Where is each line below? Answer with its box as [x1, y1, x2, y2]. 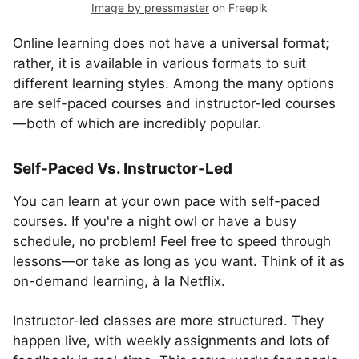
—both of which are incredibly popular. [13, 115, 261, 131]
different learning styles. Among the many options [13, 75, 334, 91]
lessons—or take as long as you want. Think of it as [13, 253, 345, 269]
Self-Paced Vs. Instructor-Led [13, 159, 232, 178]
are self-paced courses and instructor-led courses [13, 95, 336, 111]
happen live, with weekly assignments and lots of [13, 333, 329, 349]
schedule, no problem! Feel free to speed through [13, 233, 331, 249]
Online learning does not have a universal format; [13, 35, 329, 51]
